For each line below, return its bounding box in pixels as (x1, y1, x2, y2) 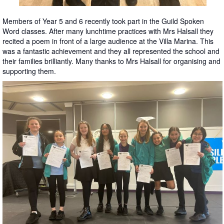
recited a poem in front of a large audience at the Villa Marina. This (2, 36, 213, 46)
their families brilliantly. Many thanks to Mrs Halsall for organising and (2, 56, 220, 66)
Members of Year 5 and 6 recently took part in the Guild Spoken (2, 16, 204, 26)
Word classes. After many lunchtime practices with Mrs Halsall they (2, 26, 213, 36)
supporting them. (2, 66, 56, 76)
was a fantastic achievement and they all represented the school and (2, 46, 219, 56)
